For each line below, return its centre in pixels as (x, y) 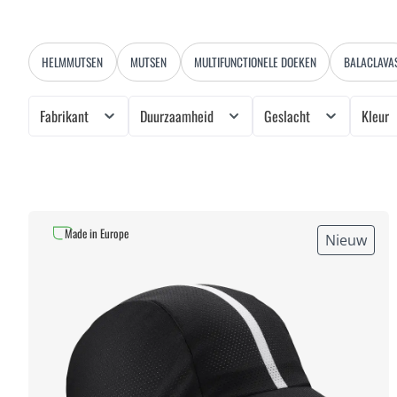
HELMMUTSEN (73, 62)
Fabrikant (66, 116)
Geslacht (289, 116)
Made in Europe (97, 233)
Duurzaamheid (178, 116)
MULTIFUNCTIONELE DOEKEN (255, 62)
